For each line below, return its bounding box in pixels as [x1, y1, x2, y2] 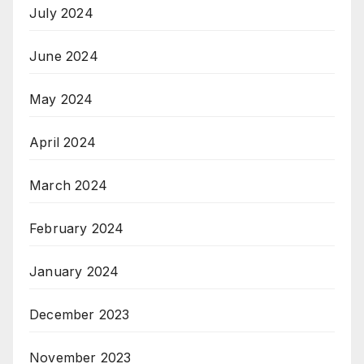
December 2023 [29, 306, 130, 323]
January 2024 [29, 263, 119, 280]
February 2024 [29, 220, 124, 237]
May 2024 [29, 91, 93, 108]
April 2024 [29, 134, 96, 151]
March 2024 [29, 177, 107, 194]
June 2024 [29, 48, 98, 65]
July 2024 [29, 5, 93, 22]
